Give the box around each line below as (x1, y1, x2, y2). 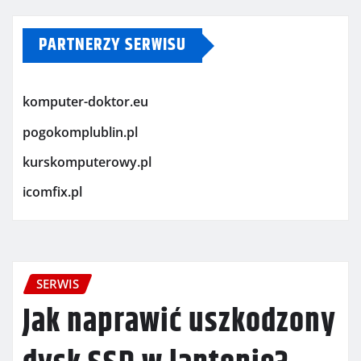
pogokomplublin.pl (23, 122, 138, 141)
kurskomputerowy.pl (23, 153, 151, 172)
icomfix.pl (23, 183, 82, 201)
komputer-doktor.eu (23, 93, 148, 111)
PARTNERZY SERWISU (39, 31, 186, 60)
